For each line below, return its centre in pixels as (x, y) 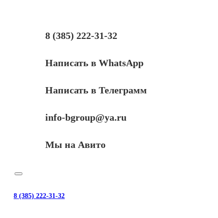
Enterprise (19, 49)
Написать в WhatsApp (94, 63)
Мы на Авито (75, 144)
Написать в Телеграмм (96, 90)
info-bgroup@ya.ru (86, 117)
